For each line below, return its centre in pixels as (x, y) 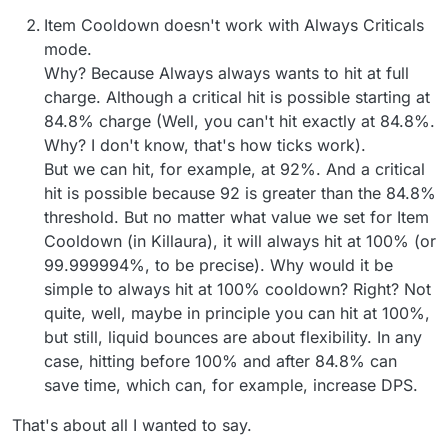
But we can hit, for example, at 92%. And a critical (234, 168)
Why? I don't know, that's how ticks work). (205, 144)
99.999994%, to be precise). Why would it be (218, 264)
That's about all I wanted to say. (132, 424)
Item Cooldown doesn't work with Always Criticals (234, 24)
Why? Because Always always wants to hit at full (226, 72)
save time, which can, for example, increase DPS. (231, 384)
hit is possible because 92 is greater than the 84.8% (240, 192)
